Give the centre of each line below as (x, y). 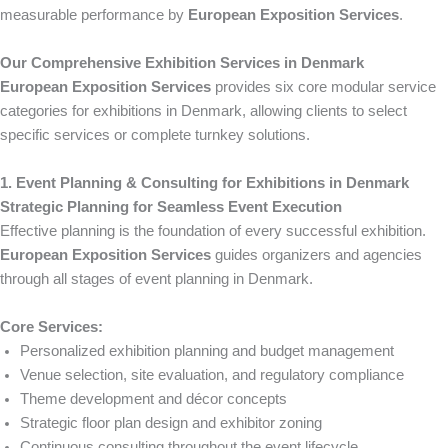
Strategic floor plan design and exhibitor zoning (171, 422)
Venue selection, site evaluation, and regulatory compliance (212, 374)
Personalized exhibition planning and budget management (207, 350)
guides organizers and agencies (316, 254)
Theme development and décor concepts (153, 398)
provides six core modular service (323, 86)
